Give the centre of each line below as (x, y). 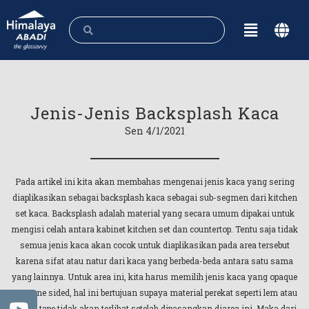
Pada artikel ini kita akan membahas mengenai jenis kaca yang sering (154, 181)
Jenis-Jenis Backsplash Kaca (154, 113)
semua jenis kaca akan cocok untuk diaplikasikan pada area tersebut (154, 245)
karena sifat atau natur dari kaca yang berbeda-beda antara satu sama (154, 261)
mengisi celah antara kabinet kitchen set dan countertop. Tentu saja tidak (154, 229)
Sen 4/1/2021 (154, 131)
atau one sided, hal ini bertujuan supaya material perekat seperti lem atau (154, 292)
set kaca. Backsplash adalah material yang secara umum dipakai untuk (154, 213)
